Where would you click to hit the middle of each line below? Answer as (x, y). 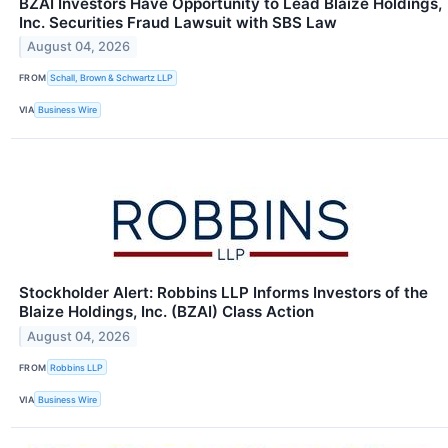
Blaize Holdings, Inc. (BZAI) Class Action (166, 312)
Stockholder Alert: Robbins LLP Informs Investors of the (223, 293)
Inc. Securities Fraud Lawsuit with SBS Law (178, 22)
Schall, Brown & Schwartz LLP (112, 78)
